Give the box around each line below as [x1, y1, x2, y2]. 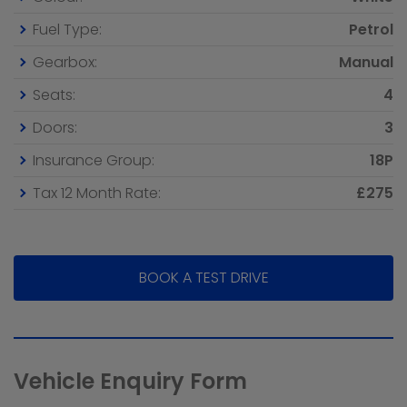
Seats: [33, 84, 75, 105]
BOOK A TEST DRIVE [138, 266, 269, 288]
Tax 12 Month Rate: [33, 182, 161, 203]
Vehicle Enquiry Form [14, 365, 247, 396]
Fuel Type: [33, 18, 102, 40]
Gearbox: [33, 51, 97, 73]
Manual [339, 51, 393, 73]
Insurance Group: [33, 149, 154, 171]
